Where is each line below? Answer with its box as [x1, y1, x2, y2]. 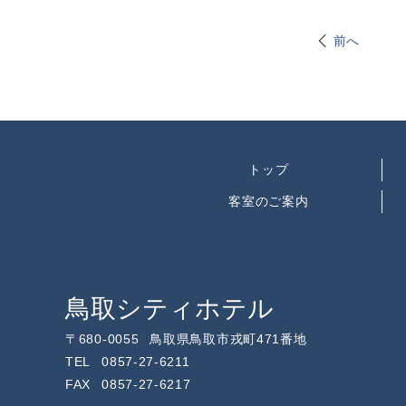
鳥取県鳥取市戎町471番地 [150, 332, 307, 346]
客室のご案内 [228, 194, 309, 208]
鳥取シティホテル [65, 295, 274, 323]
